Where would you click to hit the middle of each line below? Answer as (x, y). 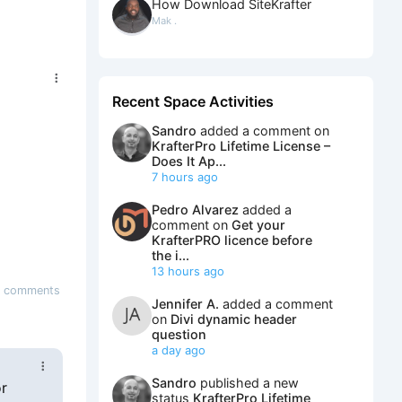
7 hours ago (185, 176)
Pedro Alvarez (195, 209)
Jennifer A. (185, 303)
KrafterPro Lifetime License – (241, 145)
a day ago (179, 350)
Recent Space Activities (193, 101)
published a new (248, 382)
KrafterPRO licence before (232, 240)
